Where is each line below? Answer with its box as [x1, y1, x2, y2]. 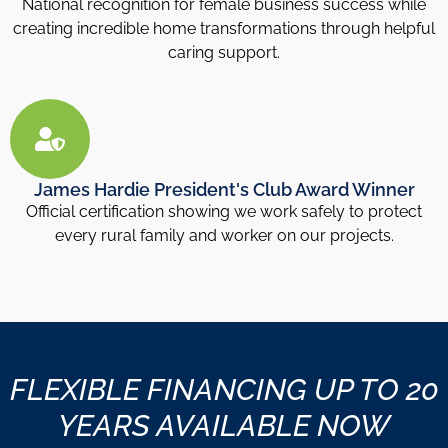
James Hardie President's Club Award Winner [33, 179, 415, 201]
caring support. [168, 42, 280, 62]
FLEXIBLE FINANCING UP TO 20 [9, 372, 439, 408]
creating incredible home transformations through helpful [13, 18, 435, 38]
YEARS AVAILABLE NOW [58, 408, 390, 444]
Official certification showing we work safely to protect [26, 202, 422, 222]
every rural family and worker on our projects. [54, 226, 394, 246]
